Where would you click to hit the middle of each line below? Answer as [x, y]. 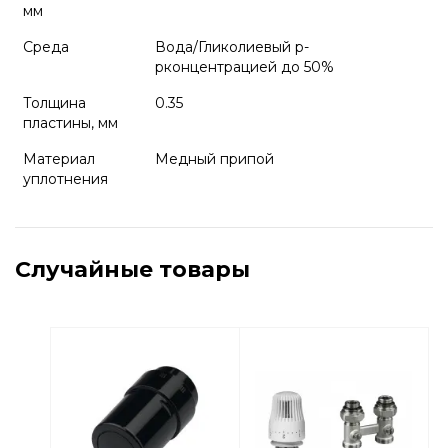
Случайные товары [132, 269]
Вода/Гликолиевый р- [232, 47]
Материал [59, 159]
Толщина [54, 103]
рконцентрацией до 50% [244, 67]
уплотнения [65, 179]
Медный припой [214, 159]
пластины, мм [70, 123]
